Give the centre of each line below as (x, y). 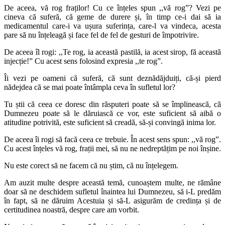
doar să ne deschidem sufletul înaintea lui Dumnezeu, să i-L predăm (113, 191)
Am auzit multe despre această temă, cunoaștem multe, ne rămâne (113, 182)
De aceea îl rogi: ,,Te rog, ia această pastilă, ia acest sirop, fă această (113, 52)
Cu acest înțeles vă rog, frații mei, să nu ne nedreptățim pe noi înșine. (113, 148)
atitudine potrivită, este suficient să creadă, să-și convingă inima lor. (110, 122)
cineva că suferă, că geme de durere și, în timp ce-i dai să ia (113, 17)
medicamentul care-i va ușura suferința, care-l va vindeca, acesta (113, 26)
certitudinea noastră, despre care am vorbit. (72, 209)
